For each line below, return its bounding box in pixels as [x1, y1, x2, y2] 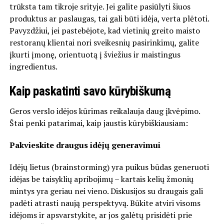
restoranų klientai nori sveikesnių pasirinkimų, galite [9, 36, 199, 48]
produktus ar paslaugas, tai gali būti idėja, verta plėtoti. [9, 12, 209, 24]
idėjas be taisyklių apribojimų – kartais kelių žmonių [9, 173, 193, 184]
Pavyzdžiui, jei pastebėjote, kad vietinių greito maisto [9, 24, 200, 36]
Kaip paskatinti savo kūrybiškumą [9, 83, 171, 98]
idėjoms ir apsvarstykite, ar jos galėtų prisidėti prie [9, 209, 192, 220]
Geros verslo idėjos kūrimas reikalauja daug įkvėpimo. [9, 105, 200, 116]
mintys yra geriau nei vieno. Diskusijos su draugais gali [9, 185, 203, 196]
